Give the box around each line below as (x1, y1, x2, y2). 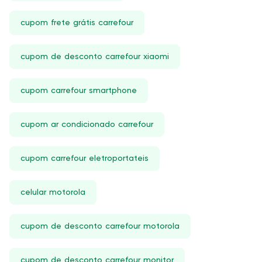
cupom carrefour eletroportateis (20, 154, 149, 163)
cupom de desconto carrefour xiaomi (20, 53, 169, 61)
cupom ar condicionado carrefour (20, 120, 153, 129)
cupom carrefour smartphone (20, 87, 137, 95)
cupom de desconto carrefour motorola (20, 222, 180, 230)
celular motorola (20, 188, 85, 196)
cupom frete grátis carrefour (20, 19, 133, 27)
